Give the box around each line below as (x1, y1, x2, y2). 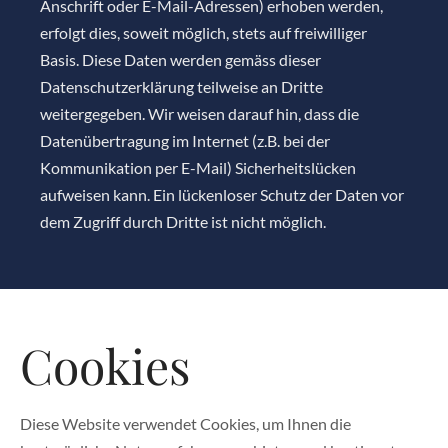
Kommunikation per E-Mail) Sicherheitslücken (40, 158, 356, 177)
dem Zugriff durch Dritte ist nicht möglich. (40, 212, 326, 231)
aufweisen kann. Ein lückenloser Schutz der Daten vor (40, 185, 404, 204)
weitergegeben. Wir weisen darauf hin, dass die (40, 104, 359, 123)
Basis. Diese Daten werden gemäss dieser (40, 50, 321, 69)
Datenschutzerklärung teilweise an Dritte (40, 77, 323, 96)
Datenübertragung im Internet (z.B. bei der (40, 131, 330, 150)
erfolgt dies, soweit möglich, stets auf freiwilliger (40, 23, 367, 42)
